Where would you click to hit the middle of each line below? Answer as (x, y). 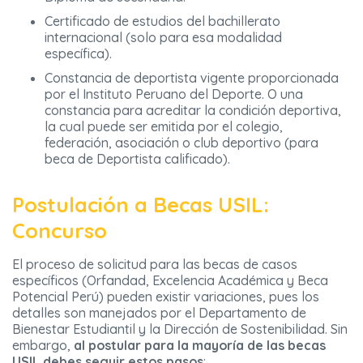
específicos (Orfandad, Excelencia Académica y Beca (170, 281)
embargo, (43, 346)
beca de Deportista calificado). (137, 159)
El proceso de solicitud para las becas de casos (155, 265)
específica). (78, 54)
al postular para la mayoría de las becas (200, 346)
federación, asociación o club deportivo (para (181, 143)
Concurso (60, 231)
